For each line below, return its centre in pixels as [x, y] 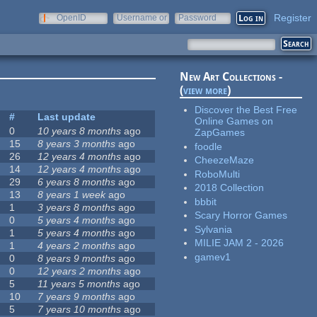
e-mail [129, 28]
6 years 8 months [77, 182]
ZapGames [220, 133]
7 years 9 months [77, 297]
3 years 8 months [77, 208]
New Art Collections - [231, 77]
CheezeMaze [225, 160]
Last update [67, 117]
